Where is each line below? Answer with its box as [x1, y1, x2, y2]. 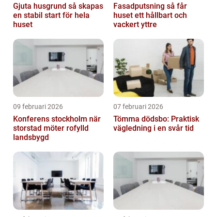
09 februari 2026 [13, 102, 63, 110]
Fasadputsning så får [113, 1, 167, 11]
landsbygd [13, 132, 49, 142]
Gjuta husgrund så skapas [13, 1, 68, 11]
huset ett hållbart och [113, 10, 187, 20]
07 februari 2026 [113, 102, 163, 110]
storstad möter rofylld [13, 123, 89, 133]
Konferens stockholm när [13, 114, 89, 124]
